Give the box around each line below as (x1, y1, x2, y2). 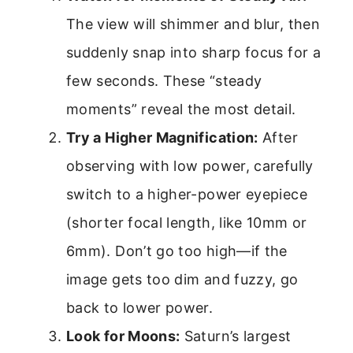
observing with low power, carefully (66, 157, 314, 174)
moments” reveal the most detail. (66, 100, 296, 117)
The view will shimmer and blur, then (66, 15, 320, 32)
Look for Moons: (66, 327, 180, 344)
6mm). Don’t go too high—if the (66, 242, 288, 259)
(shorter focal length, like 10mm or (66, 214, 307, 231)
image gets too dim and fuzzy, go (66, 270, 299, 288)
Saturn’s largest (180, 327, 292, 344)
